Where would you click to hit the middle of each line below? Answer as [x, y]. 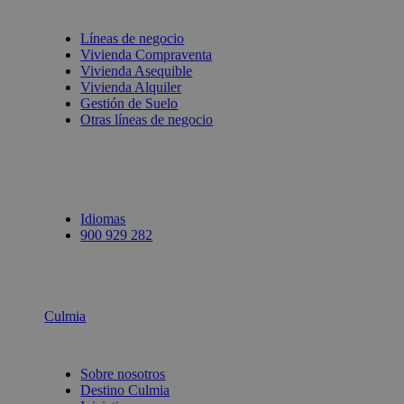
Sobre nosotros [123, 374]
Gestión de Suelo [129, 104]
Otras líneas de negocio [147, 120]
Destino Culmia [125, 390]
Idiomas [103, 219]
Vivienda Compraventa [147, 55]
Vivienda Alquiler [131, 87]
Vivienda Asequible [137, 71]
